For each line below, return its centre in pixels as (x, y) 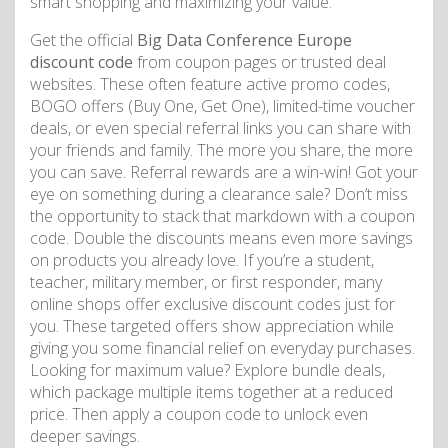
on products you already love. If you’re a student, (202, 260)
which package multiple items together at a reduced (211, 392)
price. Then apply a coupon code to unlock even (199, 414)
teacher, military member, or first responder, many (206, 282)
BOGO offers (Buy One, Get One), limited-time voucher (222, 106)
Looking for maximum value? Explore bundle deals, (207, 370)
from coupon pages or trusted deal (259, 62)
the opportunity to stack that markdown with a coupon (222, 216)
